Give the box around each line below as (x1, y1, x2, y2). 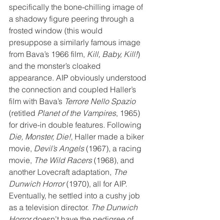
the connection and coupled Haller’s (9, 84, 138, 94)
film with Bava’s (9, 96, 64, 106)
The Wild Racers (34, 155, 92, 165)
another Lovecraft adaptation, (9, 166, 113, 177)
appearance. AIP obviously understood (9, 72, 148, 82)
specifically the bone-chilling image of (9, 1, 145, 12)
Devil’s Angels (34, 143, 84, 153)
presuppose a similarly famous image (9, 37, 142, 47)
